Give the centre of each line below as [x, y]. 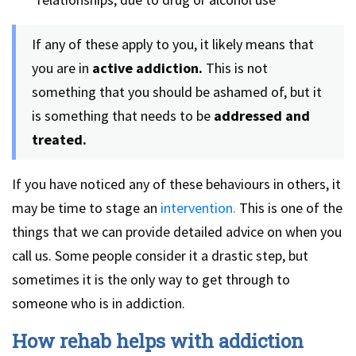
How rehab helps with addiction [158, 341]
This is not [235, 68]
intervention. [198, 207]
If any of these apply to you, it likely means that [173, 44]
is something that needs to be [121, 115]
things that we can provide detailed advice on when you [177, 231]
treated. [59, 139]
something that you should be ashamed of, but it [177, 91]
